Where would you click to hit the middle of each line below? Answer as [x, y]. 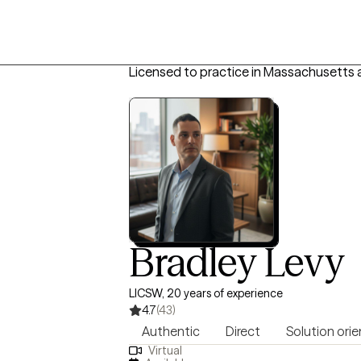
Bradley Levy [237, 262]
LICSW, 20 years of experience [206, 293]
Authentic [171, 331]
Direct [243, 331]
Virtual [165, 351]
